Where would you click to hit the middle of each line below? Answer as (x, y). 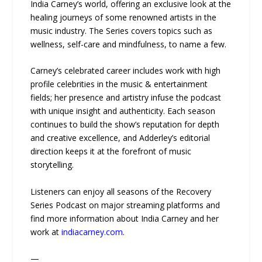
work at (46, 232)
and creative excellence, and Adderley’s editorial (120, 138)
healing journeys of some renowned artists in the (124, 17)
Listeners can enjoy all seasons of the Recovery (121, 191)
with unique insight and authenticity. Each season (123, 111)
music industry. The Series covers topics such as (122, 30)
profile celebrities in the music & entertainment (119, 84)
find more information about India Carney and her (125, 218)
